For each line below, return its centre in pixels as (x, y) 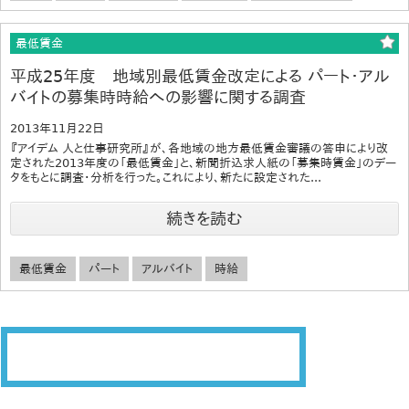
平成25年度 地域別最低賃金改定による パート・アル (200, 76)
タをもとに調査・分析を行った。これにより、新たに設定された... (166, 177)
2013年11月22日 (57, 128)
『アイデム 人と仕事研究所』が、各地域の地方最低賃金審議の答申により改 (199, 148)
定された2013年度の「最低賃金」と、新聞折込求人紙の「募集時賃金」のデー (203, 163)
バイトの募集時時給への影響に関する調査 (158, 97)
